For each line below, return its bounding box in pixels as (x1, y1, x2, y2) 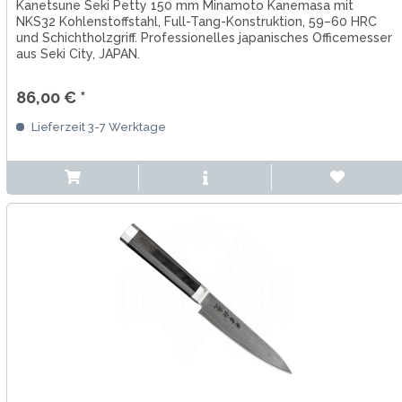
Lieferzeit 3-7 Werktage (28, 120, 166, 135)
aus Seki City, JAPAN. (15, 47, 140, 62)
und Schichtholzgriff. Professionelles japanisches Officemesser (15, 31, 392, 46)
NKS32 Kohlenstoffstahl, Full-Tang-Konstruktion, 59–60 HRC (15, 14, 377, 30)
